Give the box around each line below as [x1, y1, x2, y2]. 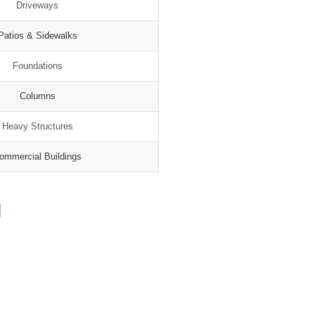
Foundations [12, 60, 63, 71]
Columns [19, 90, 56, 101]
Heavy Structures [1, 120, 73, 131]
